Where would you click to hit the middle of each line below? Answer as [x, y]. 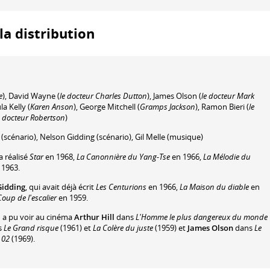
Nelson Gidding [67, 137]
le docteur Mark [228, 96]
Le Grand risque [30, 228]
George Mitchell [108, 106]
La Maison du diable [214, 187]
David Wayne [32, 96]
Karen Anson [52, 106]
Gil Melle [150, 137]
